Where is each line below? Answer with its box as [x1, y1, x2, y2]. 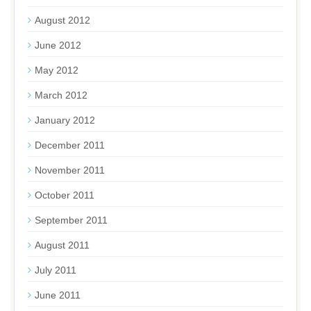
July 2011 [35, 264, 76, 276]
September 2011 [35, 215, 108, 226]
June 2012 [35, 40, 81, 51]
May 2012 [35, 65, 78, 76]
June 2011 [35, 289, 81, 301]
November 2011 [35, 165, 105, 176]
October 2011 [35, 190, 94, 201]
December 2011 [35, 140, 105, 151]
